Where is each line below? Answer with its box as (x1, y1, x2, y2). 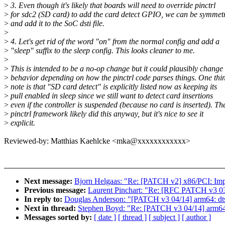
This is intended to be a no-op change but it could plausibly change (9, 64, 223, 73)
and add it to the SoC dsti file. (9, 19, 104, 28)
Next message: (24, 177, 74, 186)
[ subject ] (149, 213, 180, 222)
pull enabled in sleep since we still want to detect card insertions (9, 91, 213, 100)
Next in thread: (24, 204, 78, 213)
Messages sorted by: (24, 213, 94, 222)
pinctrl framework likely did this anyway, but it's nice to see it (9, 109, 203, 119)
